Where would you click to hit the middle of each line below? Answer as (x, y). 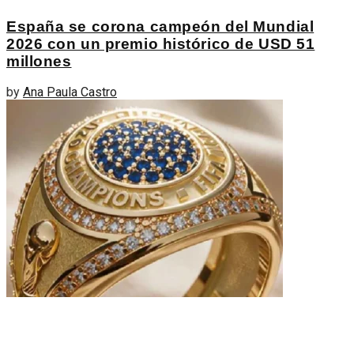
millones (39, 61)
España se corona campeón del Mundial (160, 26)
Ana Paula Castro (70, 92)
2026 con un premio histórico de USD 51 (161, 43)
